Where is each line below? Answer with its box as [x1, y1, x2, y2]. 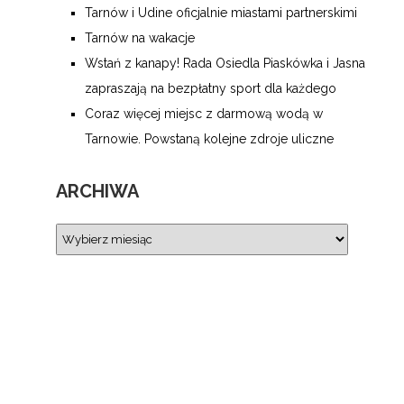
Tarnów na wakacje [85, 31, 195, 45]
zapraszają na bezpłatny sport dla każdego [85, 81, 336, 96]
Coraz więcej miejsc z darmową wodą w [85, 106, 323, 121]
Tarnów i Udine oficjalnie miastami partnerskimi [85, 5, 357, 20]
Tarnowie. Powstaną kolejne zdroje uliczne [85, 132, 334, 146]
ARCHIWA [56, 180, 139, 202]
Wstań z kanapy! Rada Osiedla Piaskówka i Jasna [85, 56, 365, 70]
